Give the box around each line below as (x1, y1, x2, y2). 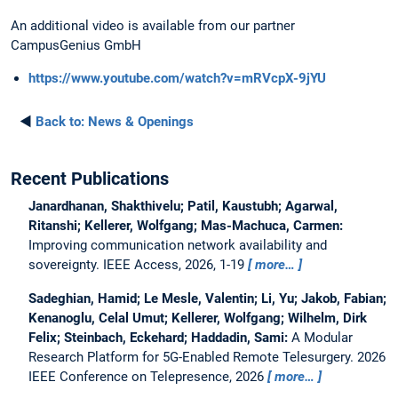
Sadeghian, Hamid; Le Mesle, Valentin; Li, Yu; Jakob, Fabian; (28, 290, 386, 306)
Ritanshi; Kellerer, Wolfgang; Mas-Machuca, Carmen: (28, 217, 343, 234)
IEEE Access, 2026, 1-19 (103, 256, 248, 273)
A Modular (291, 329, 353, 346)
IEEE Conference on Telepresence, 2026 (28, 368, 267, 385)
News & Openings (84, 114, 194, 131)
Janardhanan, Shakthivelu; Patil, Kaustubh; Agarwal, (28, 197, 338, 214)
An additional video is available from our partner (11, 18, 295, 35)
